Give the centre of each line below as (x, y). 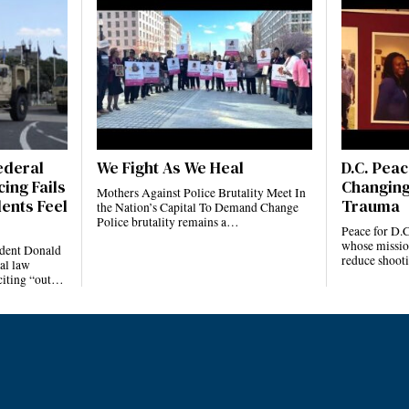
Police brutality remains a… (168, 222)
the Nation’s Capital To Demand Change (198, 208)
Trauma (370, 207)
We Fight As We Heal (171, 168)
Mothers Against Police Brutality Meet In (202, 193)
